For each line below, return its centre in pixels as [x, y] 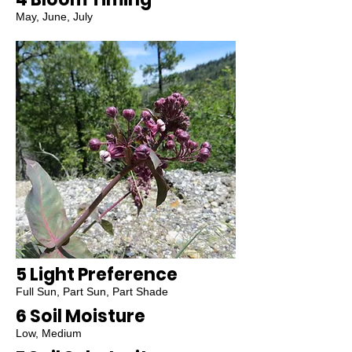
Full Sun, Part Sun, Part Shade [92, 291]
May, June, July [54, 16]
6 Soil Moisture [81, 316]
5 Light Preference [97, 275]
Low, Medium [49, 333]
